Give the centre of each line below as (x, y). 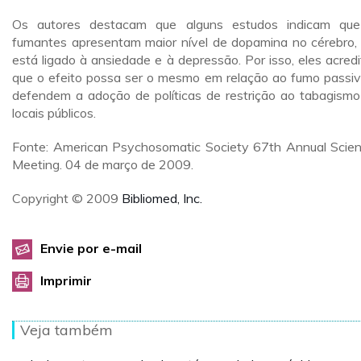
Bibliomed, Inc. (162, 198)
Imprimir (66, 280)
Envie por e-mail (91, 248)
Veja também (66, 330)
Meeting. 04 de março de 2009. (103, 164)
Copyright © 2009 (67, 198)
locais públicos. (54, 113)
